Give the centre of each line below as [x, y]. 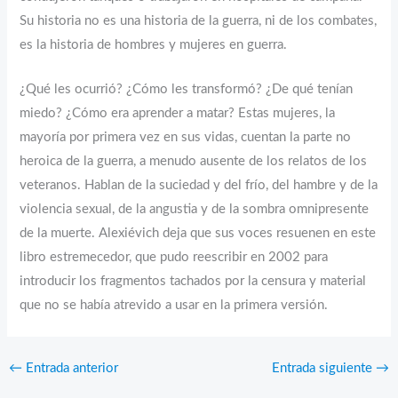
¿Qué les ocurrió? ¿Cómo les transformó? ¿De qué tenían [187, 90]
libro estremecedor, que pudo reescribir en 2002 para [174, 258]
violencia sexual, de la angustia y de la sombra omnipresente [195, 210]
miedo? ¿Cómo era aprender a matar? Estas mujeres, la [178, 114]
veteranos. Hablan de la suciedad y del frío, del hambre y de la [199, 186]
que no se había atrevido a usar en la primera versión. [174, 306]
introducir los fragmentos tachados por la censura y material [193, 282]
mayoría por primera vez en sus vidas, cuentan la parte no [186, 138]
